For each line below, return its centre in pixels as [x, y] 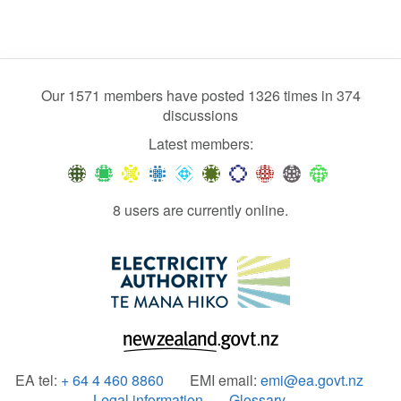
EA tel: [38, 380]
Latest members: [200, 143]
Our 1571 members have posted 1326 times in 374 [200, 95]
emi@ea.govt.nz [312, 380]
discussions [200, 115]
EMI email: [225, 380]
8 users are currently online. [200, 209]
